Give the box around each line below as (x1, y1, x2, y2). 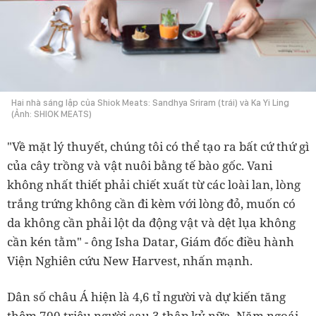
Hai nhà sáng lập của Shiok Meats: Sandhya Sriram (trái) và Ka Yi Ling (11, 97, 289, 109)
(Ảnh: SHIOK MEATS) (11, 109, 92, 120)
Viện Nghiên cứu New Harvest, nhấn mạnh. (7, 253, 253, 269)
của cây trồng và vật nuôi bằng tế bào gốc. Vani (7, 157, 272, 174)
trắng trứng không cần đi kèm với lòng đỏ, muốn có (7, 195, 296, 212)
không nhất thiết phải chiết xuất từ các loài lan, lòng (7, 176, 300, 193)
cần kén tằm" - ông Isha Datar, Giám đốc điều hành (7, 233, 294, 250)
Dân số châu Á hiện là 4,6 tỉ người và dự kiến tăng (7, 288, 286, 305)
